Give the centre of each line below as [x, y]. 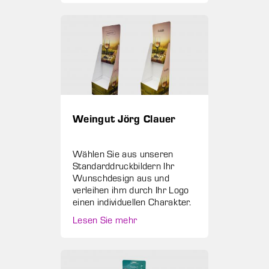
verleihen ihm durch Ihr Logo [131, 190]
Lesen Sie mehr [105, 220]
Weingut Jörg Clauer [124, 119]
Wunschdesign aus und [121, 178]
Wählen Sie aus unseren [123, 154]
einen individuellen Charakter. [132, 202]
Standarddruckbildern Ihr [124, 166]
